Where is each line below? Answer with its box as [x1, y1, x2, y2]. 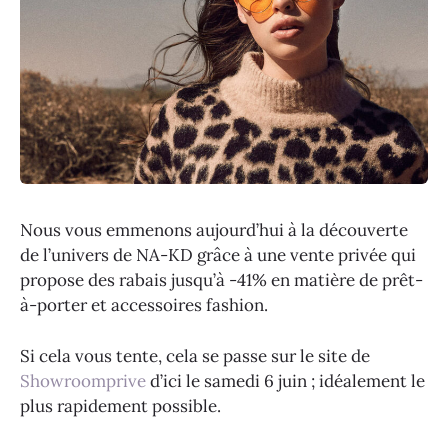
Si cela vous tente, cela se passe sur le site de [20, 344, 370, 367]
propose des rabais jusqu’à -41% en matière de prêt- [20, 269, 423, 292]
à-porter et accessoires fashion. [20, 294, 268, 317]
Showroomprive [20, 369, 146, 392]
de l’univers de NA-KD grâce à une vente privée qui [20, 244, 416, 267]
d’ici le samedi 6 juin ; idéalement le [146, 369, 425, 392]
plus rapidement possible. [20, 394, 221, 417]
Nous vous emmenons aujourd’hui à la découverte [20, 219, 408, 242]
